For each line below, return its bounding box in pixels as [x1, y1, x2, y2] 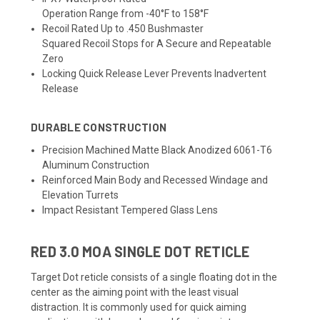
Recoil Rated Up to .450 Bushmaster [42, 22, 204, 34]
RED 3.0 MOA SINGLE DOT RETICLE [31, 242, 250, 260]
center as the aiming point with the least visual [31, 286, 239, 298]
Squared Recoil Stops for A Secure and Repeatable [42, 37, 272, 49]
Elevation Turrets [42, 189, 119, 201]
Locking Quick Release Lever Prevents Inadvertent [42, 67, 267, 79]
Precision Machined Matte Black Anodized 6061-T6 [42, 144, 273, 156]
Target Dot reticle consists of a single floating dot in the [31, 271, 277, 283]
